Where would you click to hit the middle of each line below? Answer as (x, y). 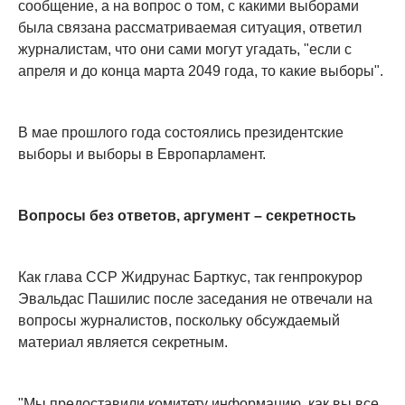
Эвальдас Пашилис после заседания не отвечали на (195, 299)
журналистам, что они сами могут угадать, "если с (185, 50)
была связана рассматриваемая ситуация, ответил (190, 28)
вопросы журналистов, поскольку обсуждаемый (179, 321)
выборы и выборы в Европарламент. (142, 155)
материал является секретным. (123, 343)
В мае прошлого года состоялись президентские (181, 133)
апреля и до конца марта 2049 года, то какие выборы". (201, 71)
